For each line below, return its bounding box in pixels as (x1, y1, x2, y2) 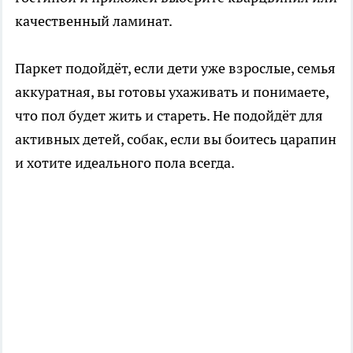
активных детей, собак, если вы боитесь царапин (15, 130, 336, 149)
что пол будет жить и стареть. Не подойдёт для (15, 106, 323, 125)
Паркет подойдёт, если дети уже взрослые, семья (15, 59, 336, 78)
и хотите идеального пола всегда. (15, 154, 235, 173)
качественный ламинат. (15, 12, 173, 31)
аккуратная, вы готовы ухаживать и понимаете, (15, 83, 329, 102)
